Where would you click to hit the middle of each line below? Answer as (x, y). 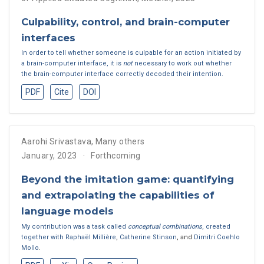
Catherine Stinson (148, 237)
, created (216, 226)
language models (67, 211)
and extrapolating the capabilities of (118, 195)
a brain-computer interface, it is (72, 64)
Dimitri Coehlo (217, 237)
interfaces (48, 37)
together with (43, 237)
